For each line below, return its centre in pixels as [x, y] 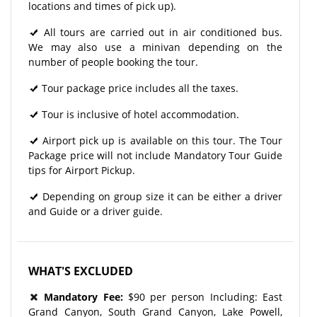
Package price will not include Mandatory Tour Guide [155, 155]
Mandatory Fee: [83, 296]
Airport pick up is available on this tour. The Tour [161, 140]
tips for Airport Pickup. [82, 170]
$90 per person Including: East [205, 296]
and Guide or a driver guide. [96, 211]
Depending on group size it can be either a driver [161, 196]
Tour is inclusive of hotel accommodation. [139, 114]
